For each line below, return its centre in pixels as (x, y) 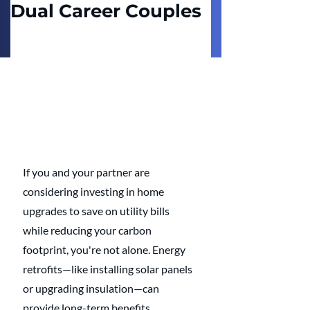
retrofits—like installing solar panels (109, 268)
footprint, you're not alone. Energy (105, 249)
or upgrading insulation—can (92, 288)
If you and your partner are (87, 172)
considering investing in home (94, 191)
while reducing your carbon (88, 230)
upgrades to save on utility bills (97, 210)
